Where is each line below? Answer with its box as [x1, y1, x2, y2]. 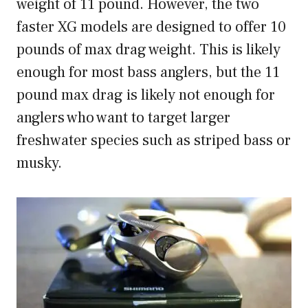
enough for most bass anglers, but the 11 [16, 63, 280, 82]
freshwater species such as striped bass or [16, 131, 291, 151]
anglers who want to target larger [16, 108, 230, 128]
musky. [16, 153, 65, 173]
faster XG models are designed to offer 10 [16, 17, 286, 37]
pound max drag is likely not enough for [16, 85, 275, 105]
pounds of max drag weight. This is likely [16, 40, 280, 60]
